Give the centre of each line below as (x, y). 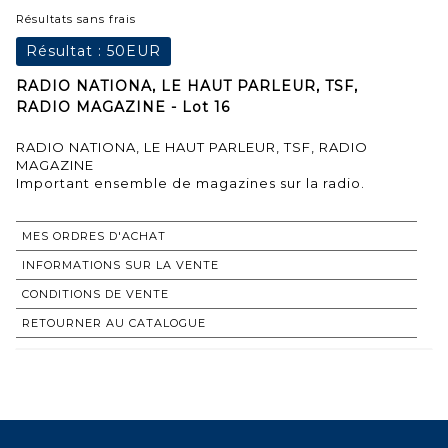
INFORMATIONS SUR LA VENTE (120, 264)
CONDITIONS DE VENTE (95, 293)
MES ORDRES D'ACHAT (94, 235)
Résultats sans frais (76, 18)
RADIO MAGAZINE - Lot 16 (123, 106)
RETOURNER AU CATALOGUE (114, 322)
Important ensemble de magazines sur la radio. (190, 182)
